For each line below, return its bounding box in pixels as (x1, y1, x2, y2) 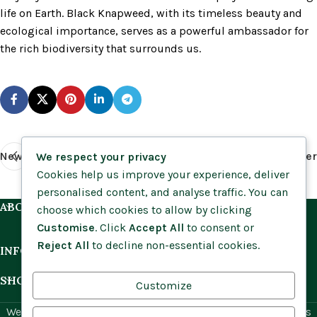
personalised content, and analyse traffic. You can (36, 185, 288, 199)
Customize (135, 279, 192, 293)
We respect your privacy (35, 149, 166, 163)
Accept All (128, 220, 184, 234)
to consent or (183, 220, 254, 234)
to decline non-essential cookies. (88, 238, 260, 252)
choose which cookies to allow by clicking (36, 202, 252, 217)
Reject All (36, 238, 89, 252)
